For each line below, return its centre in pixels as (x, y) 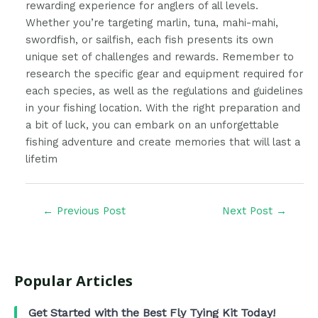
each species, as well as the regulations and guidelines (165, 91)
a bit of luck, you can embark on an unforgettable (153, 125)
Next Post (250, 211)
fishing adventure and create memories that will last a (163, 142)
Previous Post (90, 211)
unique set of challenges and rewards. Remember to (160, 56)
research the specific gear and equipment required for (165, 73)
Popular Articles (73, 281)
